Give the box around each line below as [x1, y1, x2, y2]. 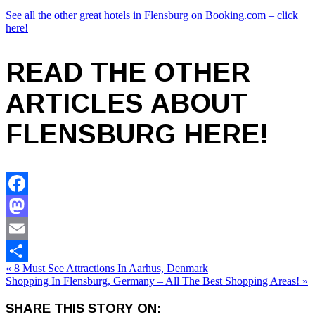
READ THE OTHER [6, 57, 250, 88]
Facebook [6, 199, 49, 212]
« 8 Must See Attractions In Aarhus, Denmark [6, 262, 208, 274]
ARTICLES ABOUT [6, 88, 247, 119]
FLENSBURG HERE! [6, 119, 269, 150]
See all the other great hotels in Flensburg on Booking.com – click [6, 9, 298, 22]
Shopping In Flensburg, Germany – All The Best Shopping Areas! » [6, 274, 308, 287]
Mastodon [6, 221, 50, 234]
